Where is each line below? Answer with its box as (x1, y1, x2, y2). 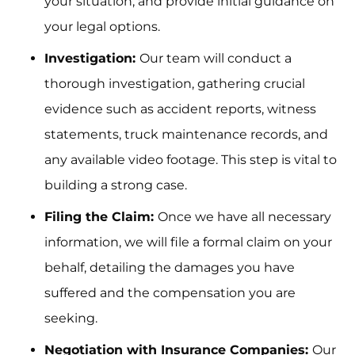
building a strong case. (44, 177, 187, 193)
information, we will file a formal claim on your (44, 235, 332, 250)
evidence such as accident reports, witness (44, 101, 316, 117)
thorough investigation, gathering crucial (44, 76, 305, 92)
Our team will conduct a (139, 51, 292, 67)
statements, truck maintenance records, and (44, 127, 328, 143)
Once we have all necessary (158, 209, 331, 225)
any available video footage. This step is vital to (44, 152, 337, 168)
